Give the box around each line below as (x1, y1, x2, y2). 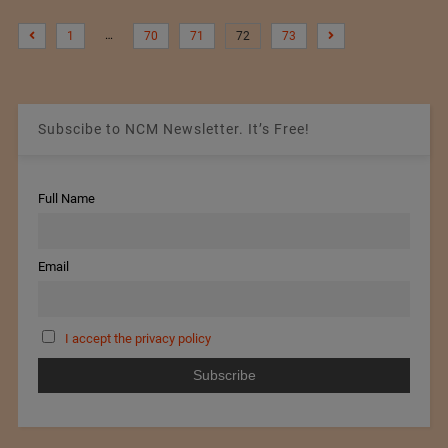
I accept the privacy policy (64, 330, 211, 346)
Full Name (37, 191, 95, 206)
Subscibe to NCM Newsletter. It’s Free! (37, 121, 310, 137)
